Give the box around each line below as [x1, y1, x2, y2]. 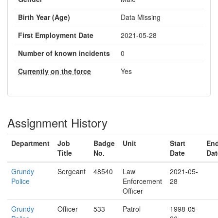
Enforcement [123, 176, 162, 186]
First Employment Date [18, 30, 93, 40]
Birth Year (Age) [18, 12, 70, 22]
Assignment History [7, 114, 108, 131]
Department [11, 138, 50, 148]
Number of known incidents [18, 48, 110, 58]
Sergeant [57, 166, 86, 176]
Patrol [123, 204, 141, 214]
